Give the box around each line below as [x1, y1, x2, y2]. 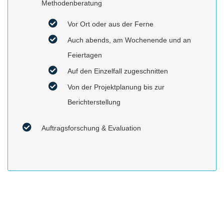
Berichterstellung [67, 98, 120, 106]
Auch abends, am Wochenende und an [67, 36, 191, 44]
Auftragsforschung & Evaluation [41, 124, 141, 132]
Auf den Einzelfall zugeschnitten [67, 67, 168, 75]
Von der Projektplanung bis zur [67, 83, 164, 91]
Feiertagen [67, 51, 102, 59]
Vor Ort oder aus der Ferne [67, 20, 153, 28]
